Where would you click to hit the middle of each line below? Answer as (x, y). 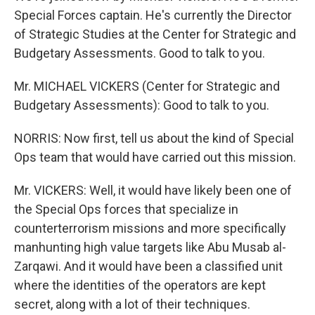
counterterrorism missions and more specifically (150, 228)
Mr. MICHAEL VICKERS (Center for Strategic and (147, 86)
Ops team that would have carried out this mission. (155, 157)
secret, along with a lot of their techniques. (132, 304)
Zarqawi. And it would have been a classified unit (148, 266)
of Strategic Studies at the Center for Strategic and (155, 34)
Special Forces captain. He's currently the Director (153, 15)
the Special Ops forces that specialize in (126, 209)
